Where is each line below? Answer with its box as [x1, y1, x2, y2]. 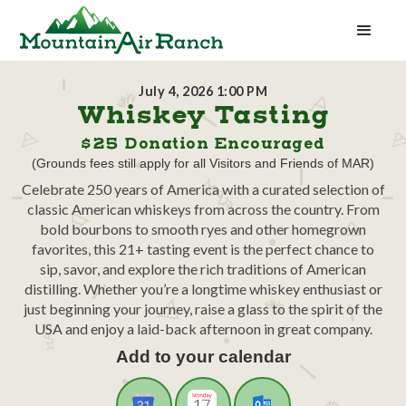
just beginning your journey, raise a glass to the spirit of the [24, 299, 382, 317]
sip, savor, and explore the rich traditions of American [40, 259, 366, 277]
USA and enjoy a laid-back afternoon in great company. [34, 319, 372, 337]
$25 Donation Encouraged [81, 133, 325, 154]
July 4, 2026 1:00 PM [139, 82, 267, 99]
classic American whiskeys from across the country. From [26, 199, 380, 217]
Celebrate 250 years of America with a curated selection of [21, 179, 385, 198]
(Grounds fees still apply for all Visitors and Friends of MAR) [32, 155, 374, 170]
